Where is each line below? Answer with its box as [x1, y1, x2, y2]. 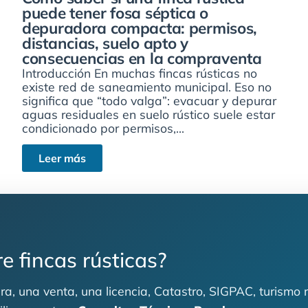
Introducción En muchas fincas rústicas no [22, 65, 257, 80]
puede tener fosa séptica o [22, 2, 209, 23]
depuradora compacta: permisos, [22, 17, 258, 38]
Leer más [38, 151, 86, 166]
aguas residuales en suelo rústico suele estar [22, 106, 275, 122]
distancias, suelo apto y [22, 32, 188, 53]
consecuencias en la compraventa [22, 47, 262, 68]
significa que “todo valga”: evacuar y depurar [22, 92, 276, 108]
